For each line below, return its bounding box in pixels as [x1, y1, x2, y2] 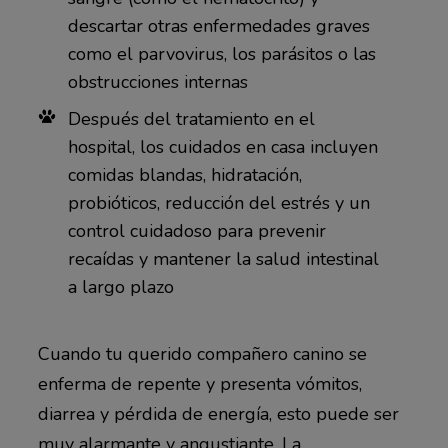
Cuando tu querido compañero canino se [37, 341, 367, 366]
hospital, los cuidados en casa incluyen [67, 135, 378, 160]
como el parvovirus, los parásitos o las [67, 42, 376, 67]
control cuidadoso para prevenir [67, 219, 326, 244]
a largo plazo [67, 275, 174, 300]
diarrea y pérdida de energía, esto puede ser [37, 401, 399, 426]
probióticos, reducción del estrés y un [67, 191, 370, 216]
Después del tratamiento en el [67, 107, 315, 132]
